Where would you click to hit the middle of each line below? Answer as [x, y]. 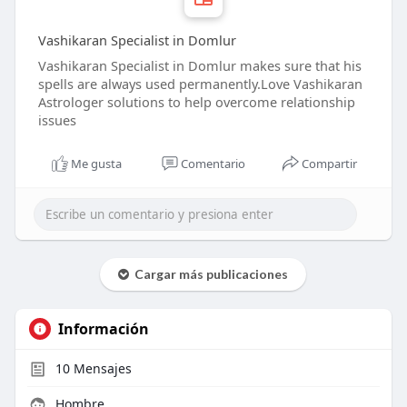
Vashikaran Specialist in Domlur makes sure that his [199, 66]
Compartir [330, 164]
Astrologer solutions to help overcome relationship [196, 102]
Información [103, 329]
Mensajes [100, 369]
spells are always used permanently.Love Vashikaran [200, 84]
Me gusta [97, 164]
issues [57, 120]
